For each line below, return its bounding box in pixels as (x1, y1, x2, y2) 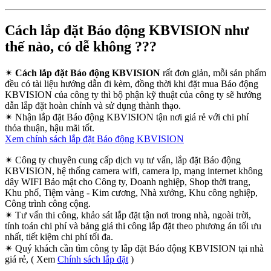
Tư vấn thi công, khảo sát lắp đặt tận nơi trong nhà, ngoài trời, (13, 209, 251, 220)
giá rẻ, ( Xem (5, 253, 57, 264)
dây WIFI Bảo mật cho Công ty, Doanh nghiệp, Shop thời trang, (5, 176, 250, 187)
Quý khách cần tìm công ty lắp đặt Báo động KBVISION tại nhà (13, 243, 264, 253)
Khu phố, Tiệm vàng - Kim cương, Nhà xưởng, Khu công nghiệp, (5, 187, 258, 198)
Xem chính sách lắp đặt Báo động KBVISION (5, 133, 184, 144)
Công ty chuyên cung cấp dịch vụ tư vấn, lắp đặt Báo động (13, 154, 241, 165)
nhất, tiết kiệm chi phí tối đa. (5, 231, 113, 242)
